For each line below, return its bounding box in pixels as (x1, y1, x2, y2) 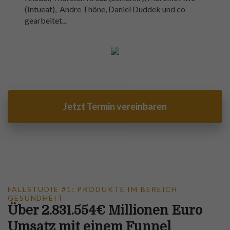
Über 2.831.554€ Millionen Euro (8, 203, 202, 218)
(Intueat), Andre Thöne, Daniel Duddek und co (25, 4, 185, 14)
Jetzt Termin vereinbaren (63, 101, 167, 112)
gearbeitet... (25, 15, 67, 26)
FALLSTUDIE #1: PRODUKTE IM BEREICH (8, 185, 178, 194)
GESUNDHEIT (8, 194, 64, 203)
